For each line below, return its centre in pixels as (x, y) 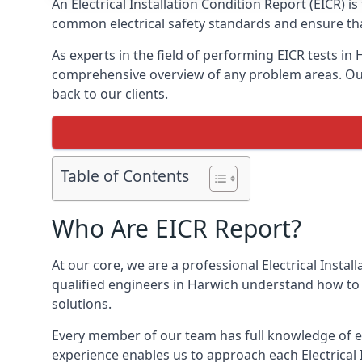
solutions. (82, 304)
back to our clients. (110, 94)
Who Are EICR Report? (177, 228)
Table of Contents (125, 176)
